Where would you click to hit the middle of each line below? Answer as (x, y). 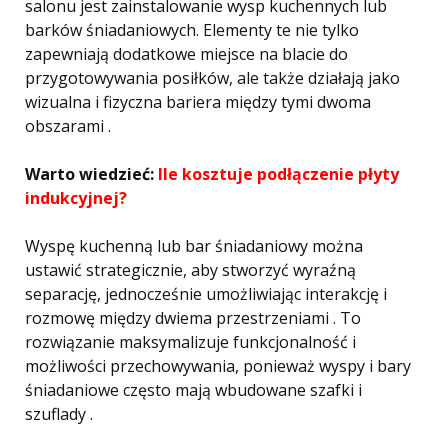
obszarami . (68, 126)
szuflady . (59, 414)
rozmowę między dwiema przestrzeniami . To (193, 318)
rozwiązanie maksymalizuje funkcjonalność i (190, 342)
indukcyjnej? (76, 198)
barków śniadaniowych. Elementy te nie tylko (192, 30)
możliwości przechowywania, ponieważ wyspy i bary (218, 366)
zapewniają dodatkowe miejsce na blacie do (186, 54)
